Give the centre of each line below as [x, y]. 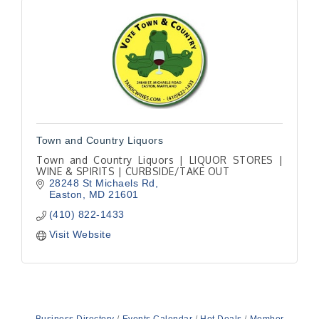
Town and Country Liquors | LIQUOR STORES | [159, 160]
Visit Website [80, 234]
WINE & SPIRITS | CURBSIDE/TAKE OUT [133, 171]
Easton [66, 194]
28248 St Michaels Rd [102, 183]
